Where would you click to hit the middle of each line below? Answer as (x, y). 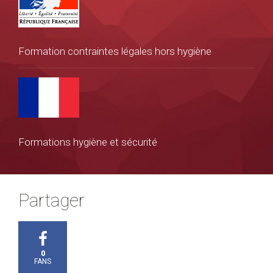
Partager (51, 200)
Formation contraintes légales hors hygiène (115, 51)
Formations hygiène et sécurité (88, 142)
